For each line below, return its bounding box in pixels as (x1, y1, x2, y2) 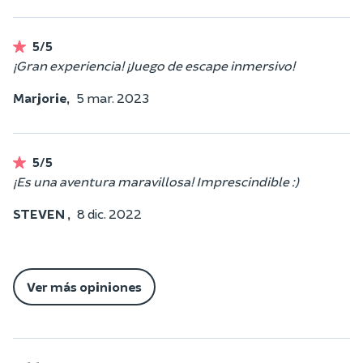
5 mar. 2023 (76, 89, 149, 105)
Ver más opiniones (27, 278, 142, 294)
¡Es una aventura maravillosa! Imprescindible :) (13, 173, 299, 189)
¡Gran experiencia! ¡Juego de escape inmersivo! (13, 57, 295, 73)
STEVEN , (13, 205, 70, 221)
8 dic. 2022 (77, 205, 142, 221)
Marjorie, (13, 89, 70, 105)
